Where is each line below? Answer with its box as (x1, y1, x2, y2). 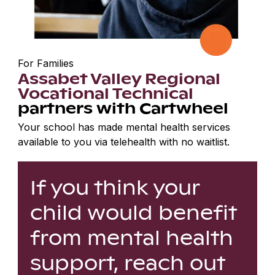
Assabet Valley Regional (18, 67, 221, 90)
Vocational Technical (18, 82, 194, 104)
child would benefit (30, 197, 238, 227)
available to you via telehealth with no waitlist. (18, 136, 230, 149)
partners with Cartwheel (18, 96, 229, 119)
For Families (18, 57, 74, 70)
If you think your (30, 172, 201, 201)
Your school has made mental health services (18, 121, 231, 134)
